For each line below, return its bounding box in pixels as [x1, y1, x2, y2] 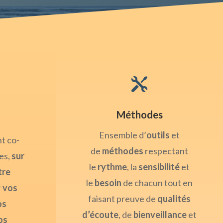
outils [146, 129, 170, 141]
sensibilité [138, 161, 180, 173]
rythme [98, 161, 127, 173]
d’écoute [82, 209, 118, 221]
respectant [143, 145, 188, 157]
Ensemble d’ [99, 129, 146, 141]
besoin [95, 177, 121, 189]
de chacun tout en [121, 177, 193, 189]
